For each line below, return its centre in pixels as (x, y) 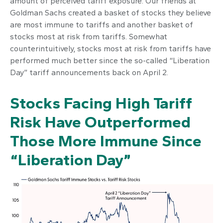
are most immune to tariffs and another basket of (102, 25)
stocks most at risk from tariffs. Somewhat (89, 37)
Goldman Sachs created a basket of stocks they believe (111, 13)
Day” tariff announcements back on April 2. (89, 72)
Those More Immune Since (106, 141)
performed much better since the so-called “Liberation (110, 60)
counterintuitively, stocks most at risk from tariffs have (111, 49)
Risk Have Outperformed (100, 122)
